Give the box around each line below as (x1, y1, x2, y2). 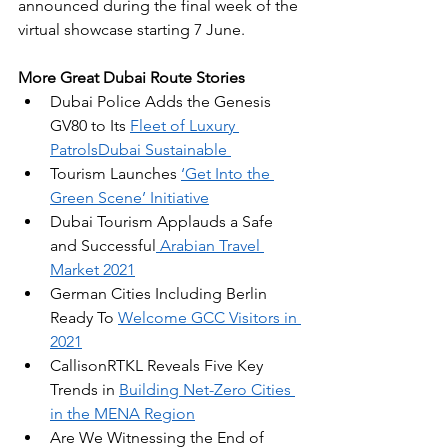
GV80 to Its (50, 116, 130, 136)
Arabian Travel (156, 236, 264, 256)
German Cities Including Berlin (50, 284, 271, 304)
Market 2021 (50, 260, 135, 280)
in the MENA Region (50, 404, 195, 424)
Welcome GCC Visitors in (118, 308, 301, 328)
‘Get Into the (181, 164, 274, 184)
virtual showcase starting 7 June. (18, 20, 245, 40)
